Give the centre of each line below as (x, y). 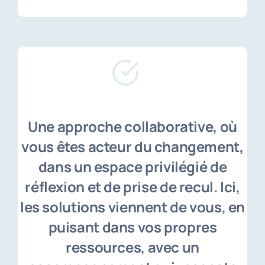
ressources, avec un (132, 247)
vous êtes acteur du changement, (132, 147)
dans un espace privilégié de (132, 167)
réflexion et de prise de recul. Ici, (132, 187)
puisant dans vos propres (132, 227)
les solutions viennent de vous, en (132, 207)
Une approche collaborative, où (132, 127)
